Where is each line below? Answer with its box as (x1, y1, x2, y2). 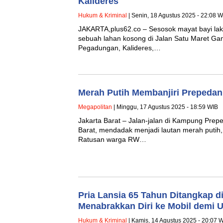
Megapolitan (78, 103, 112, 111)
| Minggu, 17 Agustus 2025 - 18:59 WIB (112, 103, 218, 111)
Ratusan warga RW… (78, 135, 146, 143)
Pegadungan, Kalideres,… (78, 43, 161, 52)
